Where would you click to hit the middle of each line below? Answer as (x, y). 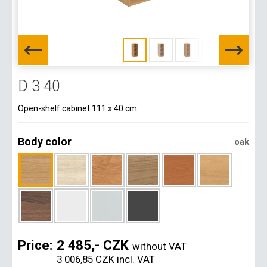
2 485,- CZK (93, 245)
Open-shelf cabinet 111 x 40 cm (77, 108)
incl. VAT (135, 259)
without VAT (159, 246)
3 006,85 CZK (86, 259)
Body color (45, 142)
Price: (37, 245)
